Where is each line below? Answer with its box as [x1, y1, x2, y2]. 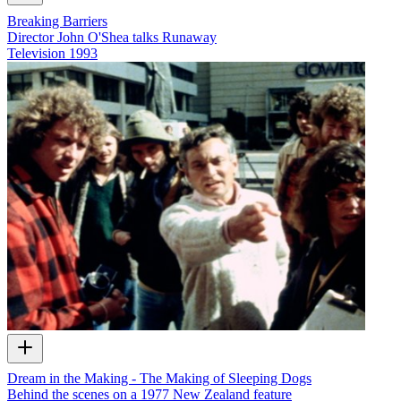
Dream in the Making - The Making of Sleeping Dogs [7, 371, 311, 387]
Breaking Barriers [7, 13, 107, 29]
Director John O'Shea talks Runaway [7, 29, 217, 45]
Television [7, 45, 65, 61]
